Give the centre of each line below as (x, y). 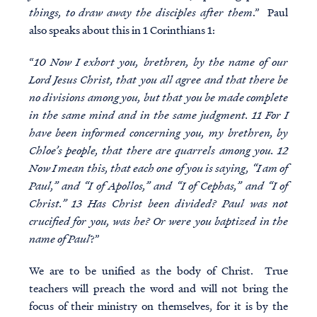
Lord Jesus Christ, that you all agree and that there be (158, 80)
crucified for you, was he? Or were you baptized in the (158, 221)
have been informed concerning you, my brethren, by (158, 133)
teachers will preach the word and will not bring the (158, 288)
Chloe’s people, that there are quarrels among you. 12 (158, 150)
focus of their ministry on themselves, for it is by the (158, 306)
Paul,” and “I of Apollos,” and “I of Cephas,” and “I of (158, 186)
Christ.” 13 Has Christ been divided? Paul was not (158, 203)
